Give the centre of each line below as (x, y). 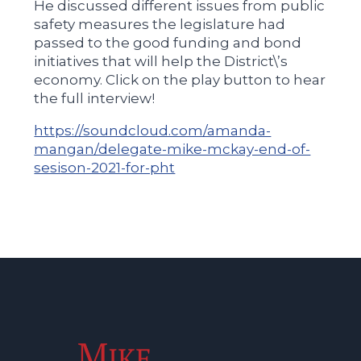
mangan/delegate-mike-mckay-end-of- (172, 149)
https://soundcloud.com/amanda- (153, 130)
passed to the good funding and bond (168, 42)
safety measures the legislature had (160, 24)
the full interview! (95, 98)
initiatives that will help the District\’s (161, 61)
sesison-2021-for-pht (105, 167)
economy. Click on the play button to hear (180, 79)
